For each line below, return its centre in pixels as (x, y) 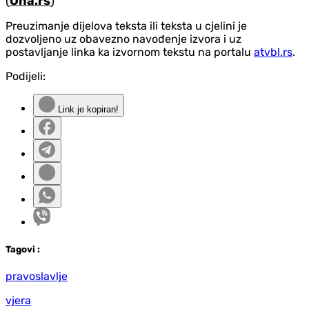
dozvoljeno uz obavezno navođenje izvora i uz (123, 39)
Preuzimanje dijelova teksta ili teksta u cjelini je (126, 26)
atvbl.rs (273, 52)
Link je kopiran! (87, 109)
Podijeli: (26, 76)
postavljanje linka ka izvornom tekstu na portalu (130, 52)
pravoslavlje (37, 276)
